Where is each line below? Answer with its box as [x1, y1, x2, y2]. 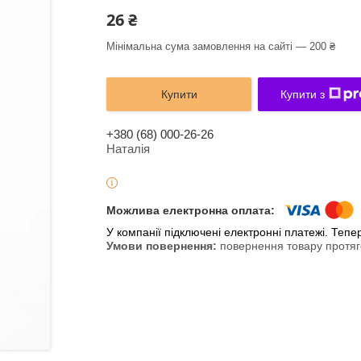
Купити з [280, 88, 325, 101]
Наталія [106, 142, 150, 156]
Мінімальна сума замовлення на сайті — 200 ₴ [106, 40, 335, 52]
